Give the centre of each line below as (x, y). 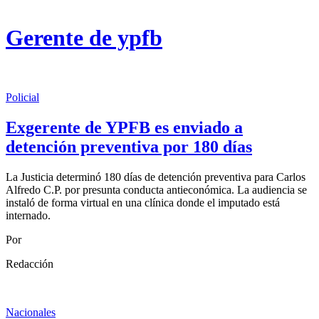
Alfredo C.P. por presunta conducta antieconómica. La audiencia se (156, 189)
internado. (30, 215)
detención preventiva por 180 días (129, 146)
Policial (22, 97)
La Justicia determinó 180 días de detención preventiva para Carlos (156, 177)
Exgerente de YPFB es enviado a (124, 127)
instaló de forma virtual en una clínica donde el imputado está (143, 202)
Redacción (30, 263)
